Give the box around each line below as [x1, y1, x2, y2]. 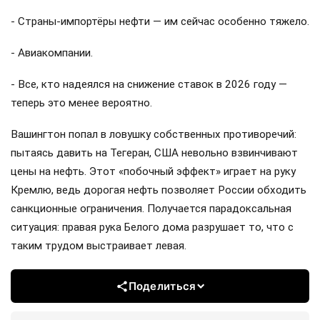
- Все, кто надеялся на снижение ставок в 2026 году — [11, 78, 287, 91]
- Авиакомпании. [11, 46, 93, 60]
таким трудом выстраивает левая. [11, 239, 186, 253]
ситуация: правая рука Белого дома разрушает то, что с [11, 221, 294, 234]
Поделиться [128, 279, 196, 294]
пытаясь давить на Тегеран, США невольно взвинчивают [11, 146, 298, 160]
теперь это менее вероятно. [11, 96, 152, 110]
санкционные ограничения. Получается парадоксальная [11, 202, 291, 216]
